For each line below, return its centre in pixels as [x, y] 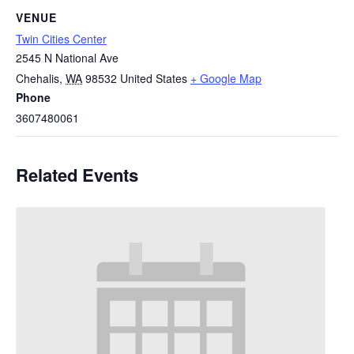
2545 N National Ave [67, 58]
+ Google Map [226, 78]
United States [154, 78]
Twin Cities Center [61, 39]
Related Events [77, 175]
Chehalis [38, 78]
